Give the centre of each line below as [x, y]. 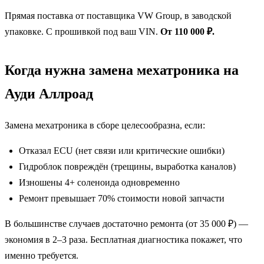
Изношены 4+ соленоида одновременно [99, 182]
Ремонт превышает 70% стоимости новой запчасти [122, 198]
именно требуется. [42, 255]
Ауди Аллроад [49, 93]
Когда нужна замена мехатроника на [122, 70]
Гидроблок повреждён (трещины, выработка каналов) [127, 166]
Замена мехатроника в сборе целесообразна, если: [105, 125]
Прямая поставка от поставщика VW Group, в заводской [118, 15]
